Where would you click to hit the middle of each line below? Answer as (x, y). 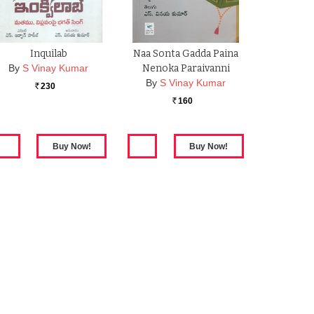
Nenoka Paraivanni (186, 69)
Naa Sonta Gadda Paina (186, 54)
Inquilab (48, 54)
